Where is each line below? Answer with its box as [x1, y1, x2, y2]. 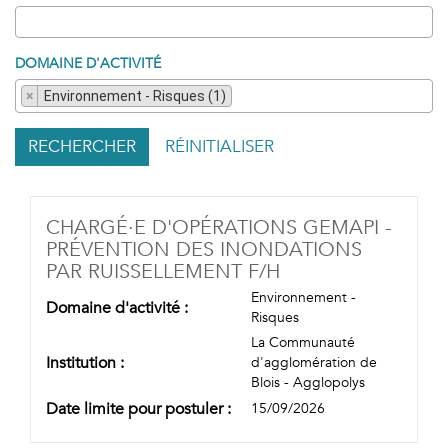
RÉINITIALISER [165, 134, 274, 158]
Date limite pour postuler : [46, 397, 231, 420]
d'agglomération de [251, 352, 377, 372]
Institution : [46, 351, 124, 374]
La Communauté [251, 332, 355, 352]
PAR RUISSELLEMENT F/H [46, 257, 280, 285]
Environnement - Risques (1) [44, 87, 226, 104]
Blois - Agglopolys [251, 372, 365, 392]
